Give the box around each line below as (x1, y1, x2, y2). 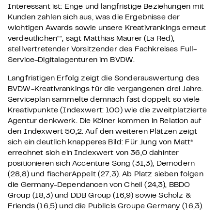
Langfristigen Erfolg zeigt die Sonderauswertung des (8, 75, 200, 82)
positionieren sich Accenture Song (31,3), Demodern (8, 160, 195, 167)
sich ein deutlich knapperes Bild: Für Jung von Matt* (8, 139, 194, 146)
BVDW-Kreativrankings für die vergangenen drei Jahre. (8, 86, 203, 93)
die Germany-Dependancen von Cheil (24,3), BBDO (8, 182, 190, 188)
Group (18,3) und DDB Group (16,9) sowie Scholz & (8, 192, 191, 199)
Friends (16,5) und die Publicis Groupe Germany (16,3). (8, 203, 204, 210)
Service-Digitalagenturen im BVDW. (8, 57, 135, 63)
